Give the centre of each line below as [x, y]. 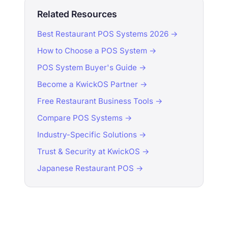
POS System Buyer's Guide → [92, 68]
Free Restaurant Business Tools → [100, 101]
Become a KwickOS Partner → [92, 84]
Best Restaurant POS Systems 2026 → [108, 34]
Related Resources [77, 14]
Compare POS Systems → [85, 118]
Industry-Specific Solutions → [92, 135]
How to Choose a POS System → [97, 51]
